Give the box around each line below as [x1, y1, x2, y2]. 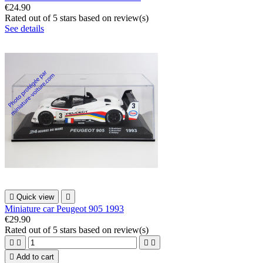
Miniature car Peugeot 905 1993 [5, 203, 124, 214]
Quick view [16, 192, 54, 201]
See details [5, 23, 44, 33]
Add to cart [16, 252, 54, 261]
